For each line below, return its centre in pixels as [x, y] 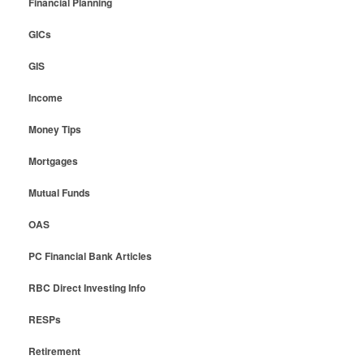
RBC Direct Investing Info [87, 288]
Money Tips [54, 130]
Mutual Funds [59, 193]
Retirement [54, 351]
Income [45, 98]
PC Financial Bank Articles [90, 256]
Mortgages [53, 161]
